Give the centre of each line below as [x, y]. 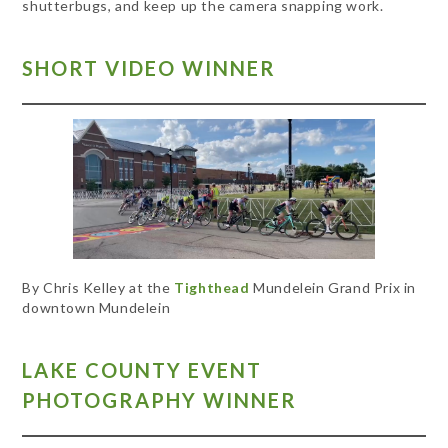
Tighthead [212, 288]
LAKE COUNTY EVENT [142, 369]
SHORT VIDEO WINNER [149, 68]
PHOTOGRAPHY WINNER [160, 399]
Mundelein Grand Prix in [333, 288]
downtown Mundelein [96, 308]
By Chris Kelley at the [98, 288]
